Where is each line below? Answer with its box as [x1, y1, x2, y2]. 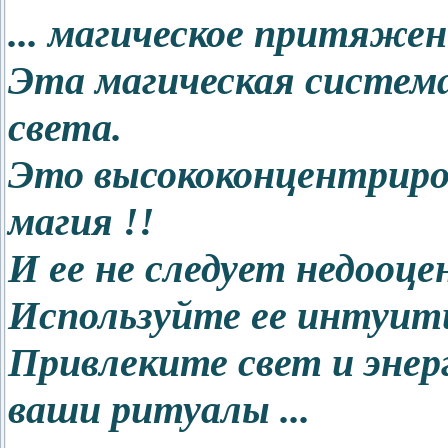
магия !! [8, 199, 155, 245]
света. [8, 105, 122, 151]
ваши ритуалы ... [8, 387, 310, 433]
